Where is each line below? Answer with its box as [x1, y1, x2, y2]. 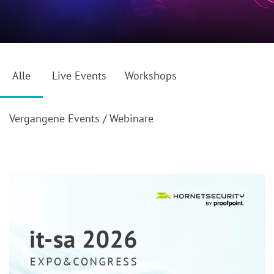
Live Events [52, 68, 106, 83]
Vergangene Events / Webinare [9, 111, 154, 125]
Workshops [125, 68, 177, 83]
